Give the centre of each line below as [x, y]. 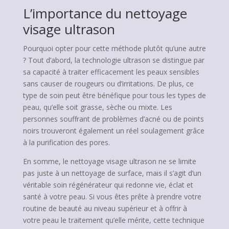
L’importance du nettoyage [105, 13]
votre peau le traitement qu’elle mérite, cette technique [113, 220]
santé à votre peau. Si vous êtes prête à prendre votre [112, 197]
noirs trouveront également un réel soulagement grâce [113, 131]
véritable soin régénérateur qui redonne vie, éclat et [108, 185]
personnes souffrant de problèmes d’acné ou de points [113, 119]
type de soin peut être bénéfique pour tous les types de [114, 95]
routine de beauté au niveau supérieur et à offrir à [105, 208]
